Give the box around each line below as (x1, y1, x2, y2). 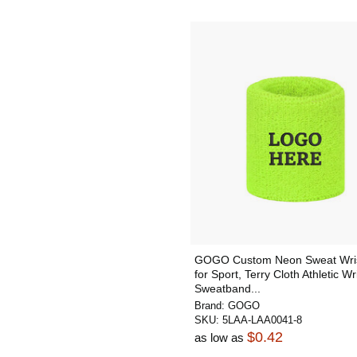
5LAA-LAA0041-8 (222, 314, 302, 326)
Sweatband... (194, 282, 261, 295)
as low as (194, 331, 247, 344)
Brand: (194, 300, 228, 312)
